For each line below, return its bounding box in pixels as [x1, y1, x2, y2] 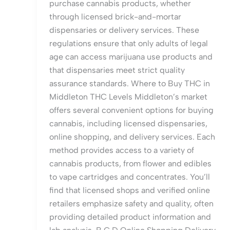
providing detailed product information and [49, 212, 211, 222]
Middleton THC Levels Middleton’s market [49, 92, 207, 102]
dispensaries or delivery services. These [49, 25, 199, 35]
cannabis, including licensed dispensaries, [49, 119, 207, 129]
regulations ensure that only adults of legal [49, 39, 208, 49]
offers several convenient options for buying [49, 105, 214, 116]
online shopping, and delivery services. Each [49, 132, 215, 142]
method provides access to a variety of [49, 145, 194, 156]
